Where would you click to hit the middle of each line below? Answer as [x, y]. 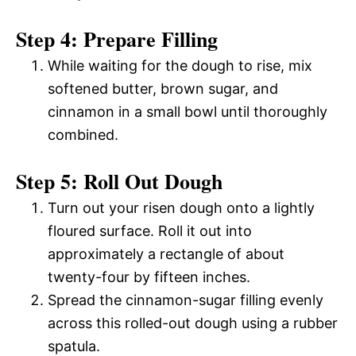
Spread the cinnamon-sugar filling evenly [186, 300]
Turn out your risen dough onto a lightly [181, 207]
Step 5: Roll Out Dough [119, 181]
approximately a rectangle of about [166, 253]
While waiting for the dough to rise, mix [180, 65]
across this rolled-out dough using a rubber [193, 323]
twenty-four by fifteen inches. [149, 277]
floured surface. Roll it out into [150, 230]
